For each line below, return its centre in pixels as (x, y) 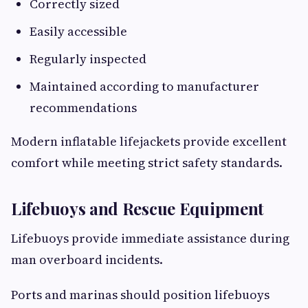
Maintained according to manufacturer (144, 87)
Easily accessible (78, 32)
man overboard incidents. (87, 260)
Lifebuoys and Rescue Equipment (137, 209)
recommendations (83, 108)
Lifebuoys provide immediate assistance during (150, 239)
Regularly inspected (88, 59)
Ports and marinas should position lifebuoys (140, 295)
